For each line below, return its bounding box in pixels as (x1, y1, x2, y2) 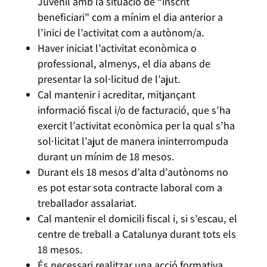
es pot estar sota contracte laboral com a (37, 181, 222, 194)
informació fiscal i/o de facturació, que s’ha (37, 103, 231, 117)
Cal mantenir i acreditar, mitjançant (37, 88, 195, 101)
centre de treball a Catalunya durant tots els (37, 227, 236, 241)
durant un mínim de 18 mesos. (37, 150, 177, 163)
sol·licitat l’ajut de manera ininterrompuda (37, 134, 228, 148)
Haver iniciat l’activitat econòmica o (37, 41, 197, 55)
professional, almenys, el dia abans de (37, 57, 210, 70)
